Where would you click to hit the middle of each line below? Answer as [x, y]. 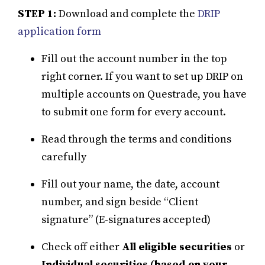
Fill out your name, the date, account [130, 184]
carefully [64, 157]
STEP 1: [38, 14]
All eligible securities [177, 247]
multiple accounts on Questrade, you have [144, 94]
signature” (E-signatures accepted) [126, 219]
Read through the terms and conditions [136, 139]
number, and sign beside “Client [120, 202]
